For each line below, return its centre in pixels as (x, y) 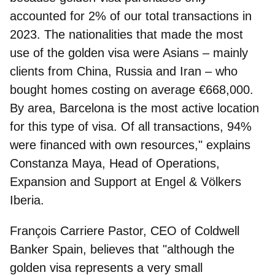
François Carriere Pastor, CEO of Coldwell (125, 230)
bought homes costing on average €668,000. (132, 89)
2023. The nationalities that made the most (126, 34)
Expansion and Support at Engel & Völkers (126, 181)
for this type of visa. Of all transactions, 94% (131, 126)
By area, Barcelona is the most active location (134, 108)
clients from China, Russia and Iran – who (124, 71)
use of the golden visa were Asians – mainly (129, 52)
